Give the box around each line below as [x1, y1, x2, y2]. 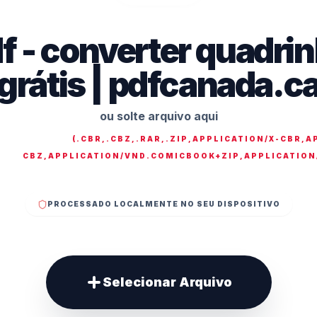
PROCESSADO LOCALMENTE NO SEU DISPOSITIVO [47, 200, 280, 208]
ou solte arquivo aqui [99, 109, 218, 123]
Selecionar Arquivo [102, 275, 232, 289]
